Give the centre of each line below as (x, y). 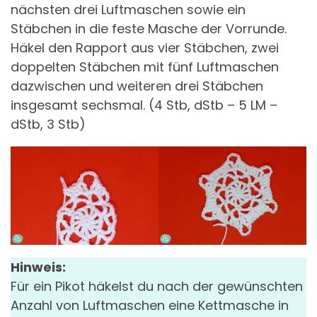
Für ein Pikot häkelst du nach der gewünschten (157, 286)
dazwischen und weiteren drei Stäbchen (137, 86)
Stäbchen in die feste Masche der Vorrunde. (149, 28)
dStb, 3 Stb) (48, 124)
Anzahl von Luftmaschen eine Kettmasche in (150, 305)
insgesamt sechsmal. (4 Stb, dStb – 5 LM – (144, 105)
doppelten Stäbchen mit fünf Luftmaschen (145, 67)
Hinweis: (38, 267)
